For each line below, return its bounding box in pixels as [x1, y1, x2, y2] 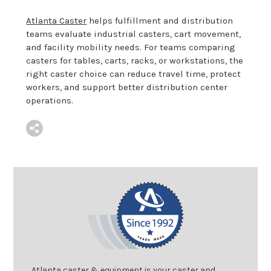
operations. [26, 94, 74, 106]
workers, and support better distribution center [26, 81, 228, 93]
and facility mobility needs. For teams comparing [26, 41, 236, 53]
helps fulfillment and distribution [87, 15, 233, 26]
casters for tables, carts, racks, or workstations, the [26, 54, 244, 66]
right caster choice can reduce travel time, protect [26, 68, 241, 79]
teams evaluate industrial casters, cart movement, [26, 28, 241, 39]
